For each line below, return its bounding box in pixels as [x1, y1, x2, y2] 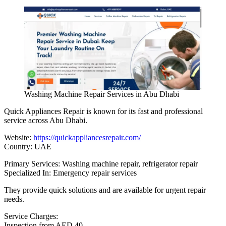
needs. [4, 195, 24, 203]
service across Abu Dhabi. [4, 116, 87, 125]
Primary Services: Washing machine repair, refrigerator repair [4, 159, 198, 168]
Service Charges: [4, 212, 58, 220]
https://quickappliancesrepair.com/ [33, 133, 141, 142]
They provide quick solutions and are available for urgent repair [4, 186, 206, 194]
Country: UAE [4, 142, 51, 151]
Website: [4, 133, 33, 142]
